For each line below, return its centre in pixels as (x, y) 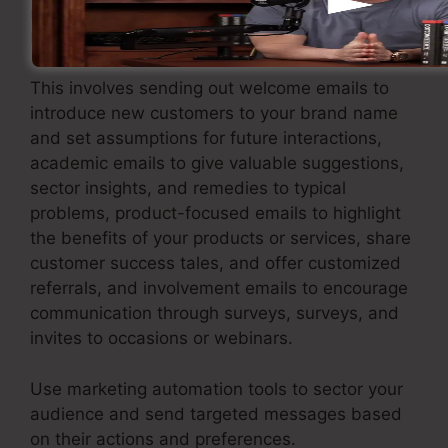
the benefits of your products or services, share (220, 238)
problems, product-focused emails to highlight (215, 213)
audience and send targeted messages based (216, 413)
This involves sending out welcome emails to (209, 88)
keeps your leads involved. (137, 37)
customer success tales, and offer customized (215, 263)
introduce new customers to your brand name (214, 113)
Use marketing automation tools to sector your (216, 388)
